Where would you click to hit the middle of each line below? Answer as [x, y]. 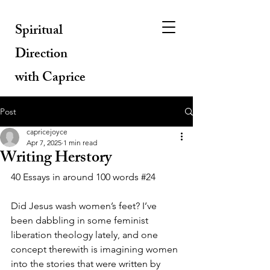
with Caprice [50, 79]
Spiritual [39, 32]
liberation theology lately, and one [86, 235]
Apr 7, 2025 [44, 143]
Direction [41, 55]
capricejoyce [47, 132]
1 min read [80, 143]
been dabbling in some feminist [81, 220]
